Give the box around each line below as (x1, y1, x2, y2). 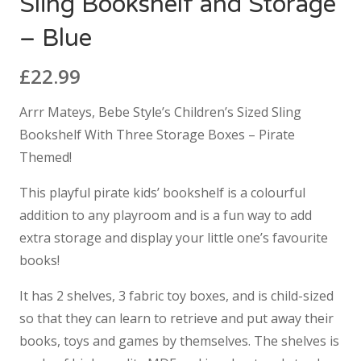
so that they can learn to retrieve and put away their (19, 309, 334, 328)
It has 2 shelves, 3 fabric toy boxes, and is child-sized (19, 287, 334, 305)
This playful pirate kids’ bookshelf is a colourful (19, 184, 305, 202)
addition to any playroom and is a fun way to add (19, 206, 312, 225)
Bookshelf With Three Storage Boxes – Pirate (19, 126, 295, 144)
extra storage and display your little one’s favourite (19, 229, 328, 247)
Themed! (19, 148, 72, 167)
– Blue (19, 23, 92, 54)
